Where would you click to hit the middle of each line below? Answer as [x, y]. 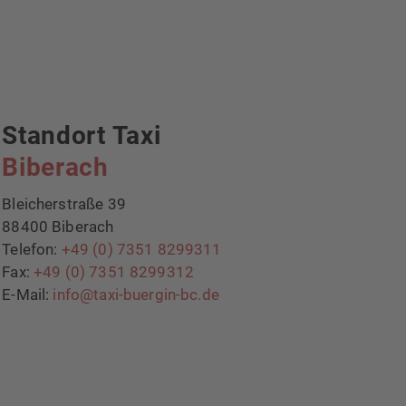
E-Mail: [28, 294]
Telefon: [32, 249]
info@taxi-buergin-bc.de [136, 294]
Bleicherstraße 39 [64, 203]
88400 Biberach [58, 226]
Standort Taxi [82, 135]
